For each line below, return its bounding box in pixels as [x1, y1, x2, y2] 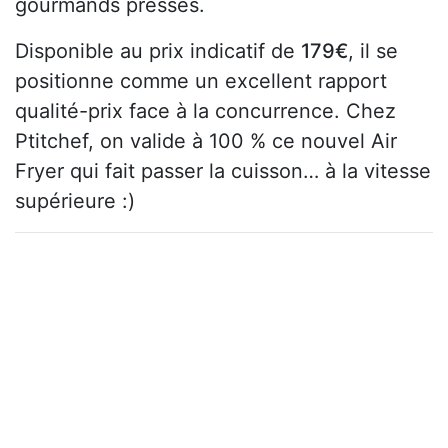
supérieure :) [15, 188, 135, 213]
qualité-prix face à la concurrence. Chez [15, 98, 396, 123]
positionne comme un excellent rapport [15, 68, 387, 93]
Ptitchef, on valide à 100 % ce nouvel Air [15, 128, 397, 153]
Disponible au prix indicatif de [15, 38, 301, 63]
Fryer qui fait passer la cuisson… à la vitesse [15, 158, 431, 183]
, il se [348, 38, 398, 63]
